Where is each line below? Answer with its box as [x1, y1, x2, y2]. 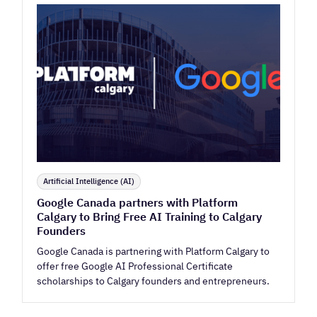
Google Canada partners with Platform [37, 195, 238, 210]
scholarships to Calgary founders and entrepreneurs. [37, 274, 270, 288]
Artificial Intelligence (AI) [43, 176, 135, 187]
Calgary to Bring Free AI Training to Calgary [37, 209, 263, 224]
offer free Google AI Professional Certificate [37, 259, 234, 273]
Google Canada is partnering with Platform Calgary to [37, 244, 270, 258]
